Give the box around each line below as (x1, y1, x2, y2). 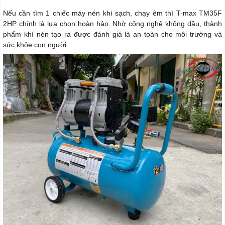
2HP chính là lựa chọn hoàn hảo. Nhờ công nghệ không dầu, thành (3, 20, 222, 28)
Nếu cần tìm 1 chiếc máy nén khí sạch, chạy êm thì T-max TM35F (3, 9, 222, 18)
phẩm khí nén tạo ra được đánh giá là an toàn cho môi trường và (3, 30, 222, 39)
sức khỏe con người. (3, 41, 68, 49)
